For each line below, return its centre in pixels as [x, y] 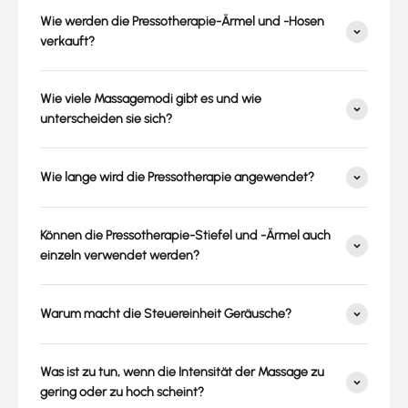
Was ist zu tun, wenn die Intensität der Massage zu [182, 372]
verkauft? [67, 42]
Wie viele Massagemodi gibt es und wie [151, 99]
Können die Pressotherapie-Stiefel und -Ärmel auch [185, 236]
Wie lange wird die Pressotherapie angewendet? [177, 178]
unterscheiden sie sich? [106, 119]
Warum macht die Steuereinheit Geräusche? [166, 314]
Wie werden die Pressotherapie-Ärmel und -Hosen [182, 22]
